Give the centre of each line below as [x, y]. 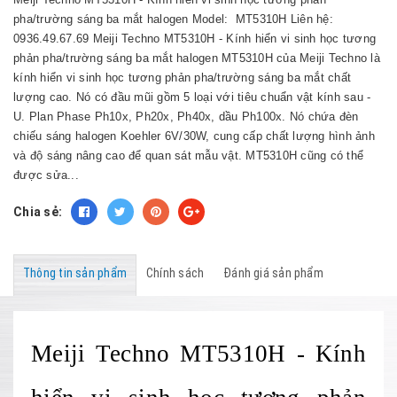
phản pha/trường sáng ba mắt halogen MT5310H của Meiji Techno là [197, 58]
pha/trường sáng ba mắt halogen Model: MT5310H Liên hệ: [173, 19]
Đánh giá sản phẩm [273, 273]
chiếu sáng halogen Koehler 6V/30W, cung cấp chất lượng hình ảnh [194, 136]
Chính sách [175, 273]
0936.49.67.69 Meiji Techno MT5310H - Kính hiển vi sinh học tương [195, 39]
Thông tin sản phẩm [75, 273]
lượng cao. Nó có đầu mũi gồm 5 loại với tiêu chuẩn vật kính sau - [192, 97]
